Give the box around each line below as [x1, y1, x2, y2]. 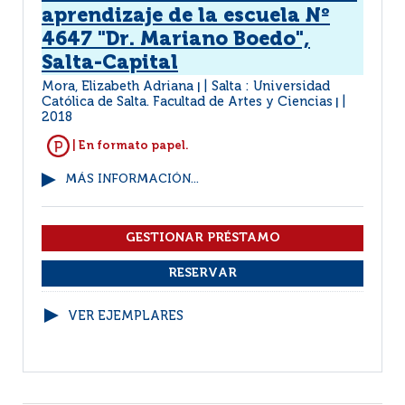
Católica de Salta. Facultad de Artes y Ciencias [42, 96, 333, 108]
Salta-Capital [42, 53, 178, 73]
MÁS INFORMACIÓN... [65, 174, 199, 185]
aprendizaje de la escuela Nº [42, 6, 330, 26]
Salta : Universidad [212, 80, 330, 93]
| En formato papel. [70, 139, 189, 152]
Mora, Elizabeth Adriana [42, 80, 197, 93]
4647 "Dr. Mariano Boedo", [42, 30, 310, 50]
